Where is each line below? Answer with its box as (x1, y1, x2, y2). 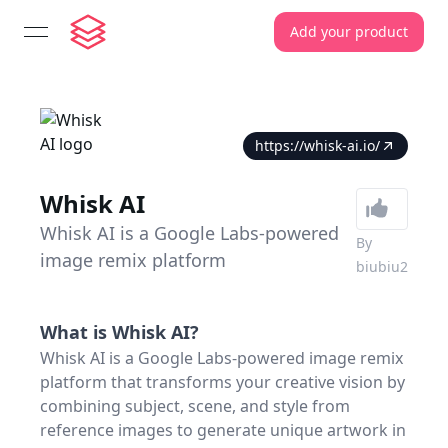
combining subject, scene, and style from (40, 395, 350, 417)
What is (40, 320, 112, 344)
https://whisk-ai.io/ (255, 136, 380, 155)
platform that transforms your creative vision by (40, 371, 405, 393)
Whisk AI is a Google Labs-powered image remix (40, 347, 403, 369)
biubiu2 (356, 257, 408, 276)
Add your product (290, 22, 408, 41)
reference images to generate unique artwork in (40, 419, 406, 441)
